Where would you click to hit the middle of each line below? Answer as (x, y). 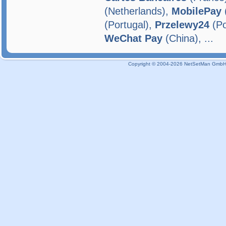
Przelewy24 (182, 25)
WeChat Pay (133, 38)
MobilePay (196, 11)
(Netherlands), (138, 11)
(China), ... (188, 38)
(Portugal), (130, 25)
